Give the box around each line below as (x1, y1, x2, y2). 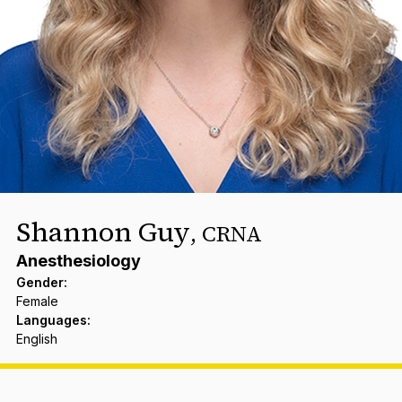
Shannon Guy (15, 213, 190, 250)
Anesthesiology (15, 250, 141, 270)
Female (15, 293, 58, 309)
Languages (15, 311, 87, 328)
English (15, 330, 57, 346)
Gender (15, 274, 64, 290)
